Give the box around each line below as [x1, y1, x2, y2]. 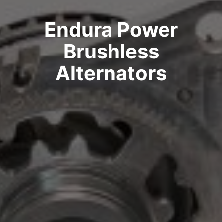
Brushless [63, 39, 159, 63]
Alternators [55, 60, 166, 85]
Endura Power [44, 17, 178, 42]
